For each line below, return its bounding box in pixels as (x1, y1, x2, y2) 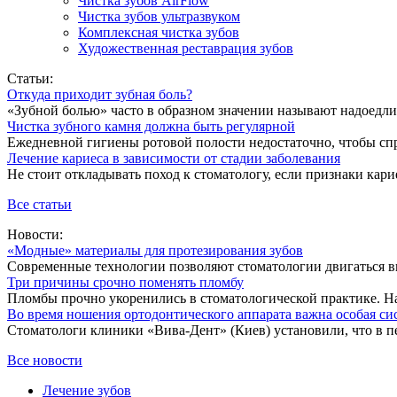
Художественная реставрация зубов (78, 41, 293, 57)
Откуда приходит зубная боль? (7, 87, 192, 103)
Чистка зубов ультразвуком (78, 9, 240, 25)
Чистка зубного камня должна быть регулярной (7, 119, 295, 135)
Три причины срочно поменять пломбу (7, 275, 244, 291)
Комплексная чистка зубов (78, 25, 239, 41)
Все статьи (7, 197, 72, 213)
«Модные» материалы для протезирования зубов (7, 243, 303, 259)
